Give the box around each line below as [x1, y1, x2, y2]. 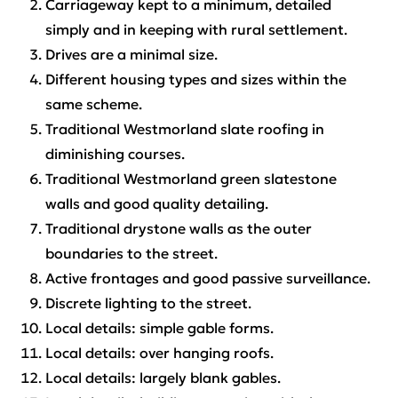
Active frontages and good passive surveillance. [44, 269, 370, 288]
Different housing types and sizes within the [44, 70, 346, 89]
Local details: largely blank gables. [44, 369, 281, 387]
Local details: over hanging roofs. [44, 344, 274, 362]
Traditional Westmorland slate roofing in [44, 120, 324, 139]
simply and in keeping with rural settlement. [44, 20, 347, 39]
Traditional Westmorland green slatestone [44, 170, 337, 188]
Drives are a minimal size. [44, 45, 218, 64]
